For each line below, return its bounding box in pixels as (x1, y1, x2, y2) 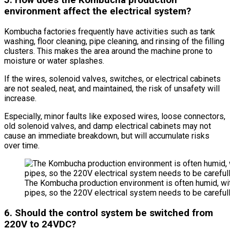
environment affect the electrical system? (4, 6, 191, 17)
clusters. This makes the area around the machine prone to (4, 46, 213, 56)
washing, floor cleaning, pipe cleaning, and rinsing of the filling (4, 36, 224, 47)
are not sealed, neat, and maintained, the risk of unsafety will (4, 84, 220, 94)
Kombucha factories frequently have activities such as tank (4, 27, 215, 37)
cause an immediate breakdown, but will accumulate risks (4, 131, 209, 141)
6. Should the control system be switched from (4, 207, 213, 219)
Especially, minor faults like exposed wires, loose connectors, (4, 111, 225, 122)
